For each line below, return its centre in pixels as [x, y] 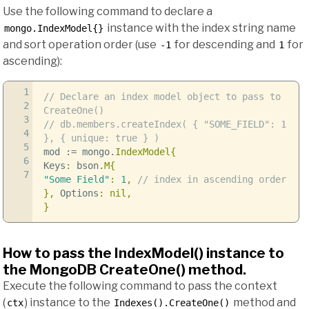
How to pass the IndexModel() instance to [143, 253]
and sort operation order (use [81, 45]
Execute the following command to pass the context [140, 286]
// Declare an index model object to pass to [162, 97]
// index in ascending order [211, 180]
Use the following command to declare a [108, 12]
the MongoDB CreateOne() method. [124, 270]
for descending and [225, 45]
